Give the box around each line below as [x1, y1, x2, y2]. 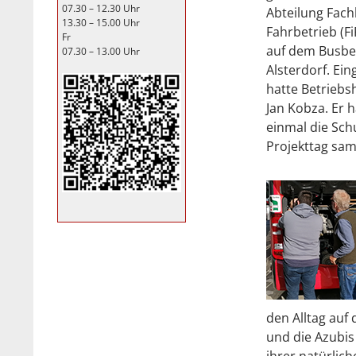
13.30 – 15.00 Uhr [62, 16, 140, 29]
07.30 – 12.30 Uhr [62, 2, 140, 15]
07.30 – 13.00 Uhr [62, 44, 140, 58]
